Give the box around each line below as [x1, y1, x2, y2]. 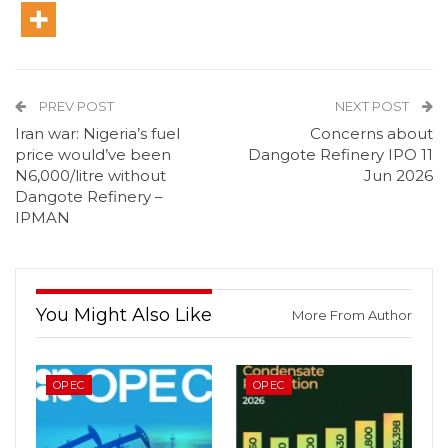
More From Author [292, 307, 412, 324]
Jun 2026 [364, 166, 433, 186]
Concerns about [310, 124, 433, 144]
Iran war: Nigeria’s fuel [15, 124, 180, 144]
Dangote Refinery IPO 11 [248, 145, 433, 165]
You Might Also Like [36, 304, 212, 327]
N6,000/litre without [15, 166, 166, 186]
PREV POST [36, 98, 114, 115]
